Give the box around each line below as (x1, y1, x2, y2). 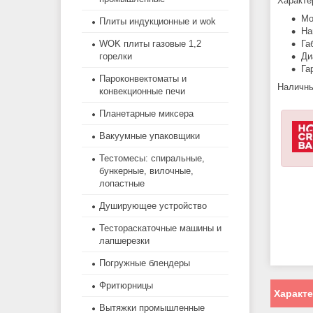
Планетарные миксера (99, 108, 194, 119)
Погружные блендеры (99, 258, 190, 269)
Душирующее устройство (99, 201, 207, 212)
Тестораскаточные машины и (99, 223, 221, 234)
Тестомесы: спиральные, (99, 153, 205, 164)
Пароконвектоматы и (99, 73, 187, 85)
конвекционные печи (99, 86, 185, 97)
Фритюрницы (99, 280, 153, 291)
